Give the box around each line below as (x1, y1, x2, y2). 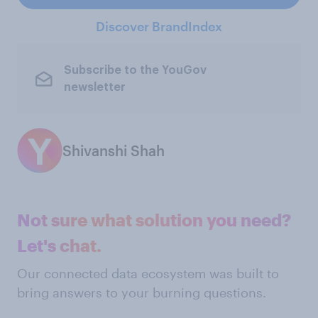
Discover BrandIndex (96, 18, 222, 35)
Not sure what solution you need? (17, 209, 291, 231)
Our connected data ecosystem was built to (17, 265, 279, 282)
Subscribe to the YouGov (63, 64, 207, 76)
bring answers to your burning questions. (17, 285, 266, 301)
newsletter (63, 81, 126, 93)
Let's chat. (17, 235, 102, 256)
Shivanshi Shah (62, 142, 165, 160)
